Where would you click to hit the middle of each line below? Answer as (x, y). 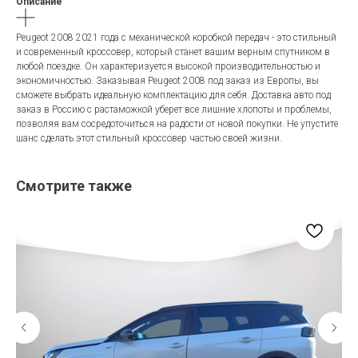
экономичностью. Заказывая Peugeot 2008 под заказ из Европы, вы (167, 80)
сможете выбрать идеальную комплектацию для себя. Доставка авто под (173, 95)
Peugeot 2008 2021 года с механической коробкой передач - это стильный (176, 37)
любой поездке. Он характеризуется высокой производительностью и (168, 66)
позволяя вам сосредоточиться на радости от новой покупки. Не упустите (177, 123)
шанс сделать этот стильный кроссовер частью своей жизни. (149, 138)
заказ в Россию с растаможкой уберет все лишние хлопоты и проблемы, (174, 109)
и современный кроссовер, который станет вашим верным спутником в (173, 52)
